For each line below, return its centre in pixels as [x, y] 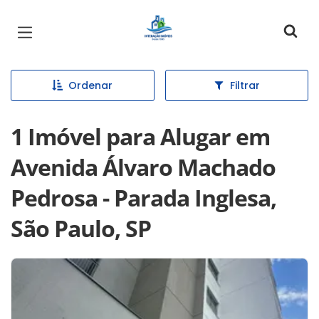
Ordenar [91, 85]
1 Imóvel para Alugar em [140, 136]
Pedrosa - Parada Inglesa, [143, 198]
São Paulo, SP [81, 228]
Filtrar [245, 85]
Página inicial [183, 21]
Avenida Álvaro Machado [143, 167]
